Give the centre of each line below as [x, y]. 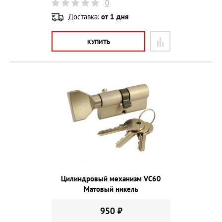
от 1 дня [115, 17]
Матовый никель [111, 189]
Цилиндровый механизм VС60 [111, 178]
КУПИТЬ [98, 42]
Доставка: [85, 17]
